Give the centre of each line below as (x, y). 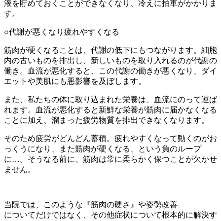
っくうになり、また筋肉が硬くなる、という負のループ (103, 149)
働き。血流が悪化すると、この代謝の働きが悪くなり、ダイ (110, 71)
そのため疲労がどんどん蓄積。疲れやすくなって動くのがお (110, 139)
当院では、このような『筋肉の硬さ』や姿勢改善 (91, 205)
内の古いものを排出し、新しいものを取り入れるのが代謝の (110, 61)
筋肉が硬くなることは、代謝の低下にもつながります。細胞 (110, 50)
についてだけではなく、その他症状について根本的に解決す (110, 215)
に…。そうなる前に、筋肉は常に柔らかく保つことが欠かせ (110, 159)
